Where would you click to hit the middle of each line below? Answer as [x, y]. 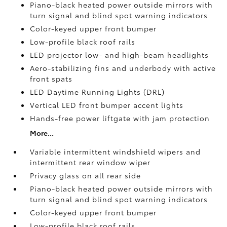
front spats [51, 79]
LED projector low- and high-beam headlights [120, 55]
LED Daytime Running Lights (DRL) [98, 92]
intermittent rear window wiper [90, 162]
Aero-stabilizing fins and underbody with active [123, 68]
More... [42, 133]
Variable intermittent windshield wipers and [116, 152]
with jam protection [172, 118]
